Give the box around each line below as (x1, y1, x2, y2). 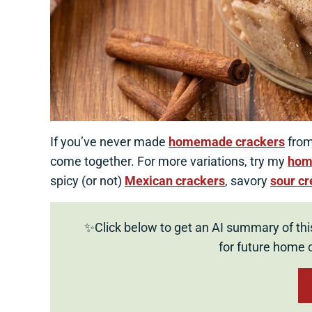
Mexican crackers (125, 173, 226, 189)
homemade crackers (169, 134, 286, 150)
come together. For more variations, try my (50, 154, 288, 169)
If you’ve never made (50, 134, 169, 150)
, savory (225, 173, 271, 189)
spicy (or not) (50, 173, 125, 189)
